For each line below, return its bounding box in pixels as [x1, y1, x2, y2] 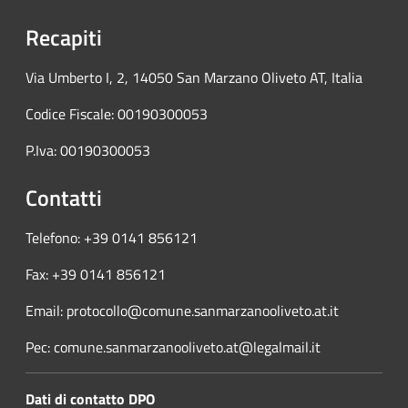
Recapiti [25, 21, 102, 55]
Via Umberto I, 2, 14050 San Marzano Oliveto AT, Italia [25, 66, 362, 89]
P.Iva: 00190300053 [25, 139, 150, 162]
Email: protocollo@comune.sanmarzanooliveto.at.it [25, 300, 339, 322]
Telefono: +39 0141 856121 [25, 227, 198, 250]
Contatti [25, 181, 102, 215]
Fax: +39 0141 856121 [25, 263, 166, 286]
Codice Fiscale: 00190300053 [25, 103, 208, 126]
